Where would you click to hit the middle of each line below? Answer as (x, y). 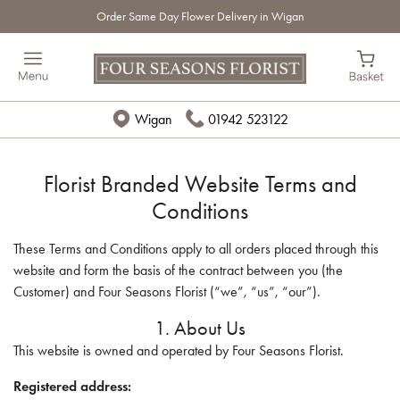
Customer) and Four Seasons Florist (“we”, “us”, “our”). (167, 292)
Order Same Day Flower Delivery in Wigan (200, 17)
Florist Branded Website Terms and (200, 184)
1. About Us (200, 328)
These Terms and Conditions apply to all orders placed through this (196, 249)
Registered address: (72, 386)
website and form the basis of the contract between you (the (178, 270)
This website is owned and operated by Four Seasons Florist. (179, 350)
